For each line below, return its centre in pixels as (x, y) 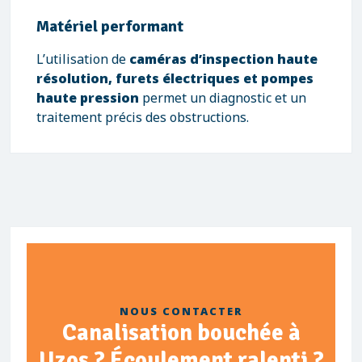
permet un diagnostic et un (223, 98)
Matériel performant (110, 26)
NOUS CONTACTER (181, 311)
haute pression (88, 98)
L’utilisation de (83, 59)
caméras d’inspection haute (223, 59)
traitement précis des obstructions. (143, 117)
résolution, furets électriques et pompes (175, 78)
